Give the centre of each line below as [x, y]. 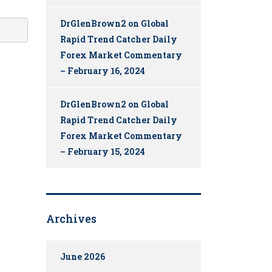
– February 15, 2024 [103, 152]
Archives [71, 219]
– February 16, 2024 [103, 71]
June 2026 [83, 257]
